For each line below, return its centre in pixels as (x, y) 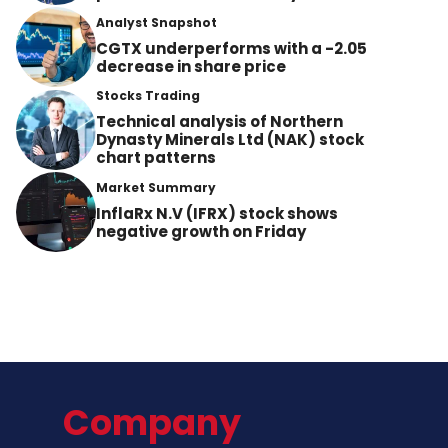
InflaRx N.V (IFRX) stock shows (217, 213)
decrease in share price (191, 66)
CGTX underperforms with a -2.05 (231, 48)
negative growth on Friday (201, 231)
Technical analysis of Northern (219, 122)
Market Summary (156, 187)
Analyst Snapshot (156, 22)
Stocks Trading (148, 96)
